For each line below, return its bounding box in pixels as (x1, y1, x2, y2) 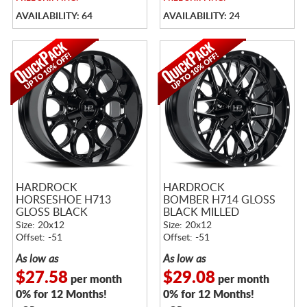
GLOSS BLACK (15, 206, 88, 218)
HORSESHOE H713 (15, 194, 111, 206)
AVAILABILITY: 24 (162, 11, 240, 21)
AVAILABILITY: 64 (15, 11, 93, 21)
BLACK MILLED (162, 206, 239, 218)
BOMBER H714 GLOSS (162, 194, 275, 206)
